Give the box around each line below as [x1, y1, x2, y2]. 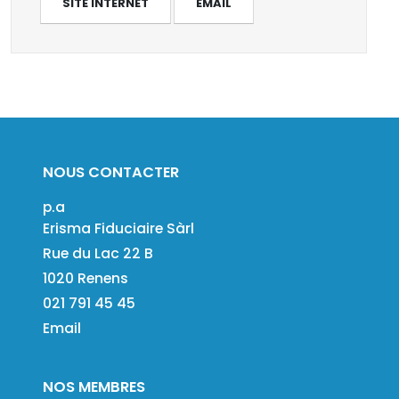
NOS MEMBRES [43, 376, 145, 397]
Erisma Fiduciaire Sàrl [43, 217, 194, 239]
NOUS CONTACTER [43, 161, 179, 183]
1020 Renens [43, 267, 128, 289]
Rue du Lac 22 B [43, 242, 153, 264]
